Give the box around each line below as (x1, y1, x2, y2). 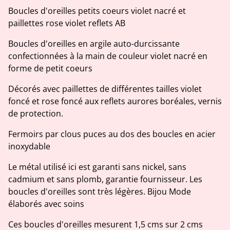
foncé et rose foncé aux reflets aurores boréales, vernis (8, 95, 222, 107)
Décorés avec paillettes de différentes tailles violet (8, 83, 202, 94)
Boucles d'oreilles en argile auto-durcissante (8, 37, 180, 49)
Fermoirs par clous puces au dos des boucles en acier (8, 128, 216, 140)
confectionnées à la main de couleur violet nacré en (8, 50, 207, 62)
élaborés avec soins (8, 198, 84, 209)
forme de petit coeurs (8, 62, 92, 74)
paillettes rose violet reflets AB (8, 17, 125, 29)
